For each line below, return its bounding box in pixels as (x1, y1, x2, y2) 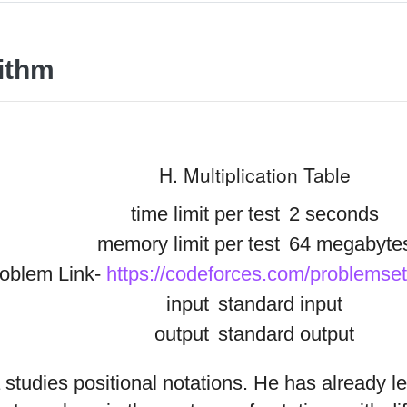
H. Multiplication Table (158, 160, 351, 188)
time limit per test (130, 203, 280, 226)
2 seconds (283, 203, 379, 226)
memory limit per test (96, 233, 280, 256)
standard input (213, 293, 342, 316)
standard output (213, 323, 354, 346)
